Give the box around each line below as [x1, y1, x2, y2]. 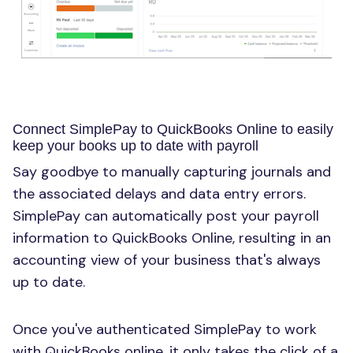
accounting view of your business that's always [13, 250, 321, 269]
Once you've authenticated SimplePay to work [13, 319, 317, 339]
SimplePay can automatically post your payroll [13, 206, 319, 225]
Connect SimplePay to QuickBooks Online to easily [13, 121, 333, 137]
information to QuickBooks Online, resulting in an [13, 228, 331, 247]
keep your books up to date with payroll [13, 137, 258, 154]
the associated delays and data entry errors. [13, 184, 306, 203]
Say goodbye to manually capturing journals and [13, 162, 331, 181]
